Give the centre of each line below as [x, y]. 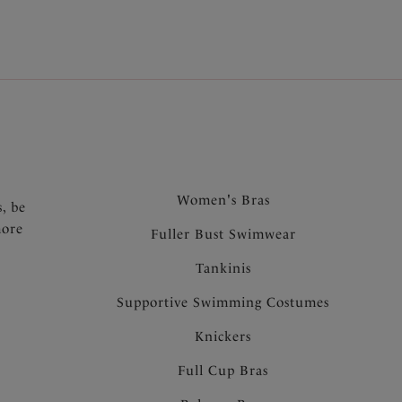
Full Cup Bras [223, 370]
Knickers [223, 336]
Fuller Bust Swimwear [223, 234]
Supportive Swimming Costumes [223, 302]
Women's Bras [223, 200]
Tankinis [223, 268]
